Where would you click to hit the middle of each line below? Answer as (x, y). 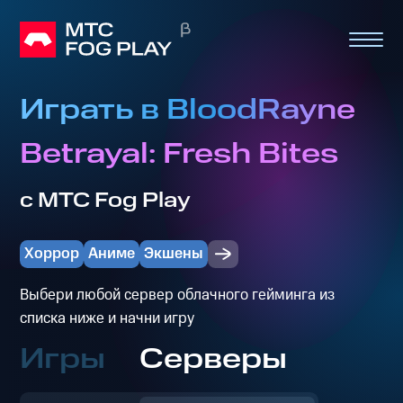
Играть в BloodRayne (188, 110)
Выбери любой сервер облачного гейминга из (178, 295)
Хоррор (52, 254)
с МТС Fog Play (106, 200)
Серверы (214, 360)
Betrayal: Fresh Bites (179, 154)
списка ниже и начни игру (107, 318)
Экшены (174, 254)
